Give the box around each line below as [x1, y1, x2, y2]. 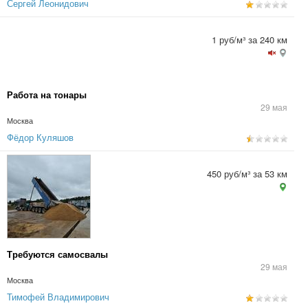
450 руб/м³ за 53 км [207, 167, 287, 180]
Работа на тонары [7, 88, 87, 101]
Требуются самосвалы [7, 247, 108, 261]
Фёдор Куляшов [7, 131, 74, 144]
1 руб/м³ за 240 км [212, 33, 287, 46]
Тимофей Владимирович [7, 290, 109, 303]
